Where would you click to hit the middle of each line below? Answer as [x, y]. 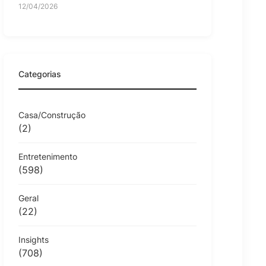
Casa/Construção [52, 115]
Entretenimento [48, 156]
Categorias [40, 74]
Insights [34, 239]
